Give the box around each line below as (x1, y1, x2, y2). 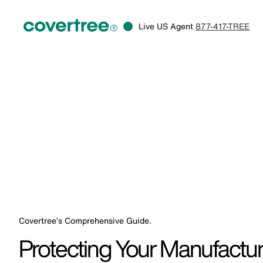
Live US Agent (139, 19, 195, 32)
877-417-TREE (195, 19, 249, 32)
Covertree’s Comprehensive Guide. (19, 214, 151, 227)
